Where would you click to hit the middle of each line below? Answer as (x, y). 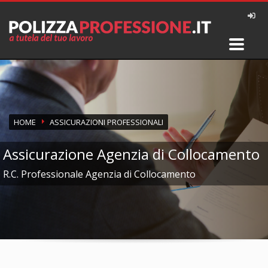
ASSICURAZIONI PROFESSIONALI (106, 122)
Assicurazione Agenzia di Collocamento (131, 154)
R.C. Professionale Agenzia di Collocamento (99, 174)
